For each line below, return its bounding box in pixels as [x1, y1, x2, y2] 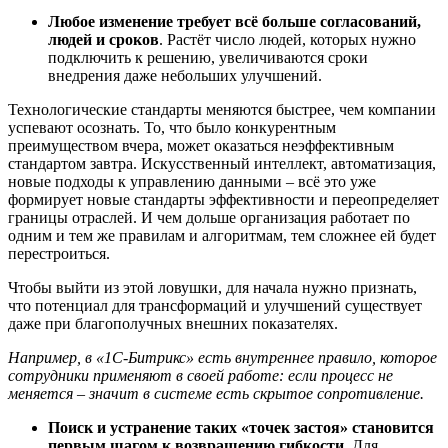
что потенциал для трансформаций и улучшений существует [8, 297, 422, 314]
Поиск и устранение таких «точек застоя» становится [48, 419, 434, 436]
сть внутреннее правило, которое [205, 349, 437, 366]
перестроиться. [8, 245, 114, 262]
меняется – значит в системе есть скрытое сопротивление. [8, 385, 424, 402]
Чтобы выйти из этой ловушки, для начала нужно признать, [8, 279, 417, 296]
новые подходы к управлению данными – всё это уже [8, 173, 376, 190]
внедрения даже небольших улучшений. [48, 67, 326, 84]
